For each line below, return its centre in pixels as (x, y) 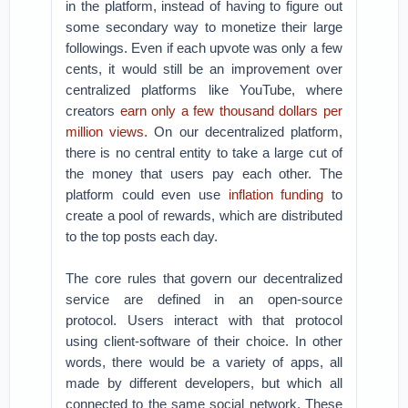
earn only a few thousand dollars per (231, 111)
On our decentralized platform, (245, 132)
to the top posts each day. (142, 236)
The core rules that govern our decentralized (204, 278)
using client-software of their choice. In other (204, 341)
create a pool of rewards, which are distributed (204, 215)
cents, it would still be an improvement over (204, 69)
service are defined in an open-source (204, 299)
